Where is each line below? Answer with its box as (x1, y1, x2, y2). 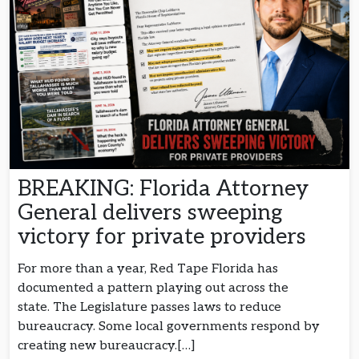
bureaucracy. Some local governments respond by (18, 319, 320, 335)
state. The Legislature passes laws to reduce (18, 300, 281, 316)
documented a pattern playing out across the (18, 280, 288, 296)
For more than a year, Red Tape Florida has (18, 261, 278, 277)
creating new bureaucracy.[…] (18, 338, 196, 354)
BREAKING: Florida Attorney (18, 175, 309, 203)
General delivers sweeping (18, 200, 283, 227)
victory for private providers (18, 224, 312, 251)
